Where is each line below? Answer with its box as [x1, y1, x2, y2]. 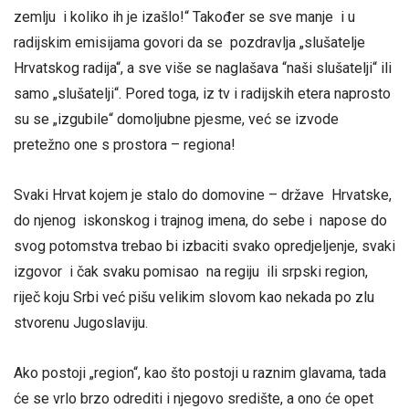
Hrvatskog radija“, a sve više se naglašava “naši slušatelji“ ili [14, 59, 392, 77]
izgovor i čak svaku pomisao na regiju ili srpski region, [14, 263, 368, 281]
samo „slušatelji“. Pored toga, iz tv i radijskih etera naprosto [14, 85, 391, 102]
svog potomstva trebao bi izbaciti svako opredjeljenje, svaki [14, 237, 395, 256]
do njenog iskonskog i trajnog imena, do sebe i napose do [14, 212, 387, 230]
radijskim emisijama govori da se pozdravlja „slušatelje [14, 34, 365, 51]
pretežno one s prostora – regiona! [14, 136, 236, 153]
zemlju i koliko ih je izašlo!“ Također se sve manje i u [14, 8, 355, 26]
